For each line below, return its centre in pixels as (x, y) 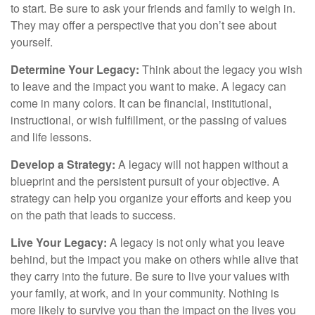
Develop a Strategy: (64, 164)
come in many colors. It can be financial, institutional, (141, 103)
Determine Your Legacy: (76, 69)
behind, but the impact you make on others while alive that (154, 259)
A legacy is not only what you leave (197, 242)
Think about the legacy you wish (222, 69)
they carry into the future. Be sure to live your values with (150, 276)
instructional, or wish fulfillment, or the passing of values (149, 120)
